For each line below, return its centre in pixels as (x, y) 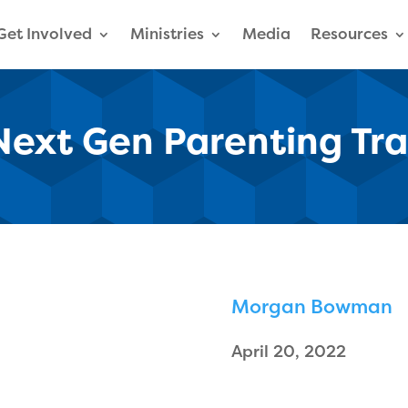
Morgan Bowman (311, 306)
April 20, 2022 (288, 352)
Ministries (167, 34)
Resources (349, 34)
